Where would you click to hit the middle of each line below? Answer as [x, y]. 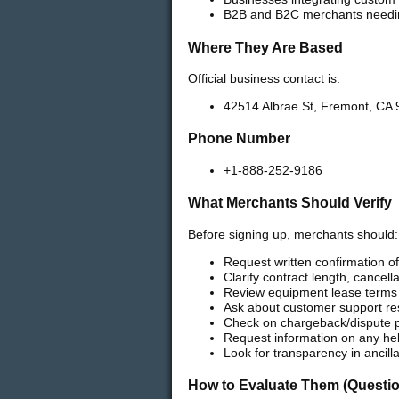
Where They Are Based [265, 47]
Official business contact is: [264, 79]
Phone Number [239, 138]
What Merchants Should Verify [290, 203]
